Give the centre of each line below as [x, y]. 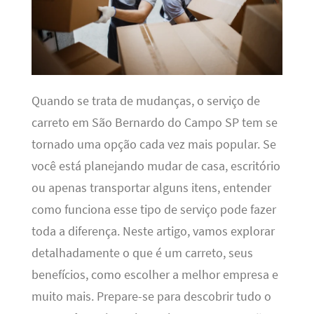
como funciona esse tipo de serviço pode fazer [153, 210]
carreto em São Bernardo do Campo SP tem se [154, 123]
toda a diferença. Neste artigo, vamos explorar [153, 232]
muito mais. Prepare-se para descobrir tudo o [151, 297]
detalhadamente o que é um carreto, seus [142, 253]
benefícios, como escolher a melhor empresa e [155, 275]
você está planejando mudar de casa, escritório [156, 166]
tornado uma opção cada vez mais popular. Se [153, 145]
